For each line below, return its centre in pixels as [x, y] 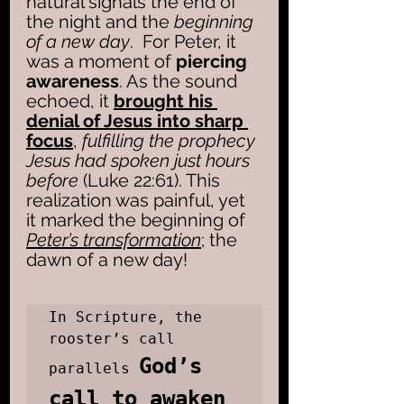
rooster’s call [112, 338]
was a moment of [99, 61]
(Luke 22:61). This [151, 180]
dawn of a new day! [107, 259]
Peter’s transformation [114, 239]
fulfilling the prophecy [169, 140]
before [52, 180]
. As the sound [180, 81]
